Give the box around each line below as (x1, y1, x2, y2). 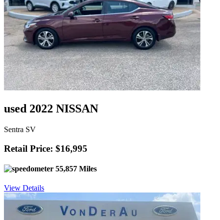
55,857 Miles (54, 165, 97, 173)
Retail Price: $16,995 (4, 143, 87, 154)
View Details (4, 184, 44, 192)
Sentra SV (4, 125, 36, 134)
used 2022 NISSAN (4, 102, 98, 115)
